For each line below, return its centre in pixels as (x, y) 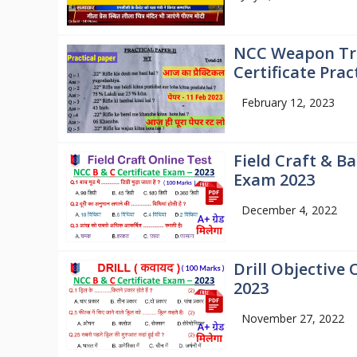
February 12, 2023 (288, 103)
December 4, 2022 (289, 210)
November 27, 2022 (292, 318)
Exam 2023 (274, 180)
